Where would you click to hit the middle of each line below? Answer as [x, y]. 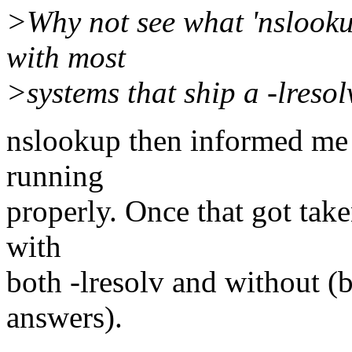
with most [66, 57]
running [55, 176]
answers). [64, 317]
